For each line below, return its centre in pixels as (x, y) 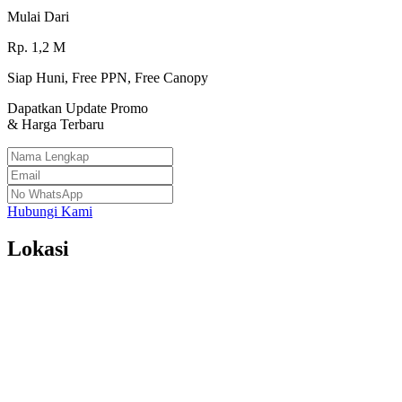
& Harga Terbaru (56, 124)
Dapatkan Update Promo (78, 108)
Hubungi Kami (50, 211)
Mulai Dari (38, 16)
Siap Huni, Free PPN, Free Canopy (108, 77)
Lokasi (38, 249)
